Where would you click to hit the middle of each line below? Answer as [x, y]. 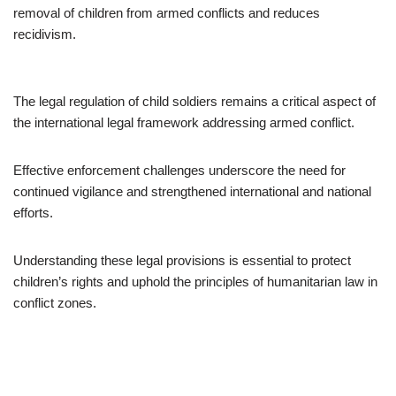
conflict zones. [55, 303]
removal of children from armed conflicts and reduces [167, 13]
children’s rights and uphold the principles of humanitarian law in [195, 282]
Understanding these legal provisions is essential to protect [182, 260]
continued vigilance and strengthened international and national [192, 191]
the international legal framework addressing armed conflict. [184, 122]
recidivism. [45, 34]
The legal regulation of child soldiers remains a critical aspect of [194, 101]
